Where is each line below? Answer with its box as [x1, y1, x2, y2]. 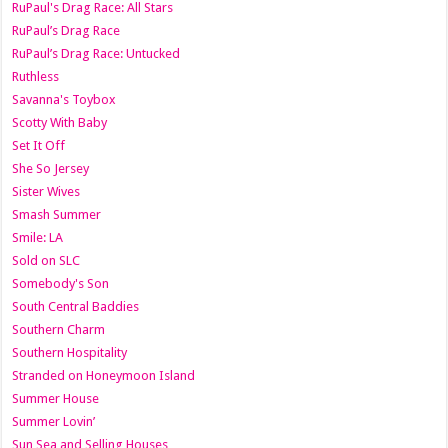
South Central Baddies [12, 299, 140, 315]
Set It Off [12, 138, 66, 154]
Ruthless [12, 69, 60, 85]
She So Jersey [12, 161, 90, 177]
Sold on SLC [12, 253, 81, 269]
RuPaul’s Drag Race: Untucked [12, 46, 181, 62]
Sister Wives [12, 184, 81, 200]
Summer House [12, 391, 100, 407]
